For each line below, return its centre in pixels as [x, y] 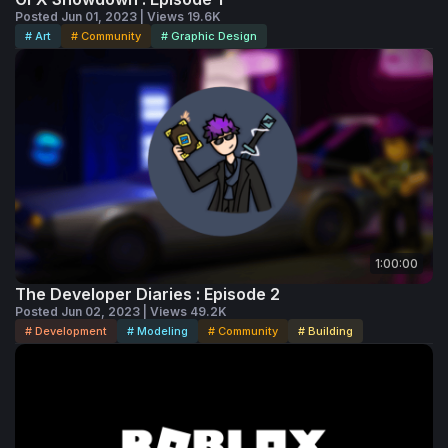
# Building [325, 331]
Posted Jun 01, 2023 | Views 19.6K [118, 17]
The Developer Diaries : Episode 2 [147, 294]
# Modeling [157, 331]
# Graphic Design [209, 36]
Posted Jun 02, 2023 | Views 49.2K [121, 312]
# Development [66, 331]
